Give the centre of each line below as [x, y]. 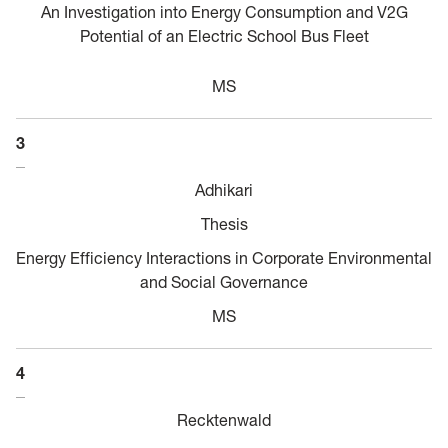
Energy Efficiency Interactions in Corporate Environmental [224, 257]
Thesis [224, 223]
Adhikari [224, 189]
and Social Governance [224, 281]
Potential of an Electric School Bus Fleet [224, 35]
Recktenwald [224, 419]
